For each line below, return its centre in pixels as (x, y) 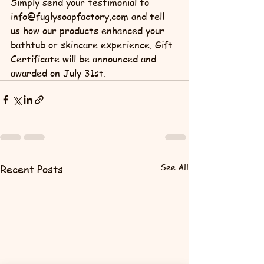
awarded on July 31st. (58, 73)
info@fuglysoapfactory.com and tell (89, 16)
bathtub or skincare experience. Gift (93, 44)
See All (174, 166)
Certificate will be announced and (85, 59)
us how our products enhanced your (89, 30)
